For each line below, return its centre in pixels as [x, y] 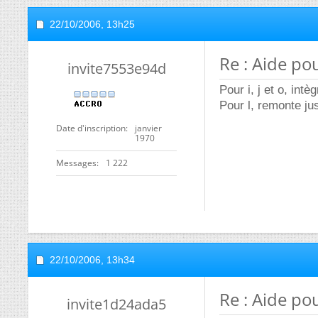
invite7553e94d [116, 68]
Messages [76, 163]
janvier [148, 128]
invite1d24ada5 [116, 304]
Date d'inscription [91, 128]
